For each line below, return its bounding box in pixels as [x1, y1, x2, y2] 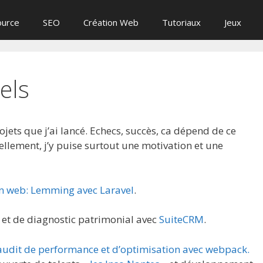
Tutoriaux [162, 16, 201, 28]
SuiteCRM [159, 213, 204, 226]
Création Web [83, 16, 139, 28]
